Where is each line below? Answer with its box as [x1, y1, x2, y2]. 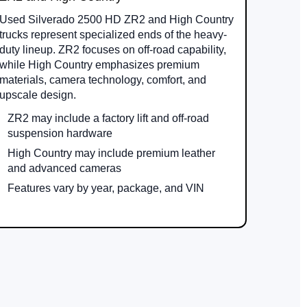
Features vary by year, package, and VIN [8, 182, 205, 195]
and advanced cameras [8, 162, 122, 175]
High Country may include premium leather [8, 147, 216, 160]
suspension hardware [8, 127, 113, 140]
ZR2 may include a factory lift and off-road [8, 112, 210, 125]
